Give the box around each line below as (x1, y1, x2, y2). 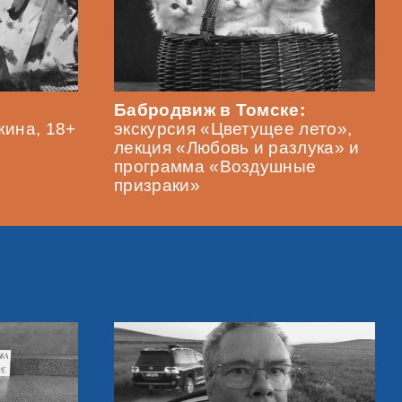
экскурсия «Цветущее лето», (114, 119, 353, 139)
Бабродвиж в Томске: (114, 100, 306, 120)
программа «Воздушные (114, 157, 317, 177)
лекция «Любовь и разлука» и (114, 138, 360, 158)
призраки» (114, 176, 200, 196)
